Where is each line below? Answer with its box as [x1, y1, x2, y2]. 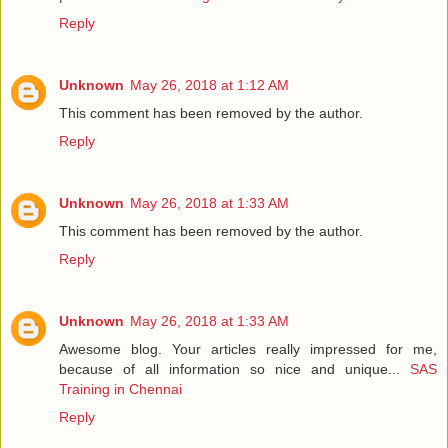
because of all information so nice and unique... [59, 361, 400, 378]
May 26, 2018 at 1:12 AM [130, 77, 289, 94]
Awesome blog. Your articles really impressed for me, [59, 341, 437, 358]
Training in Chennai [59, 381, 182, 398]
